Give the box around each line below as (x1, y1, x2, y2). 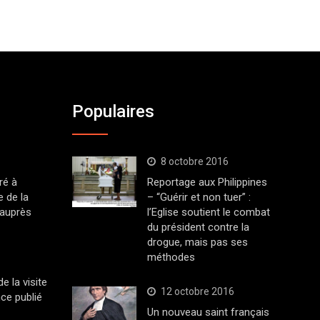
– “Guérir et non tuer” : (146, 190, 251, 204)
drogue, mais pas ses (146, 235, 248, 249)
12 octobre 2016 (160, 285, 234, 297)
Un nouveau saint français (146, 305, 269, 319)
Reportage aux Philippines (146, 175, 267, 189)
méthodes (146, 250, 195, 264)
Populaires (72, 101, 154, 121)
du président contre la (146, 220, 249, 234)
